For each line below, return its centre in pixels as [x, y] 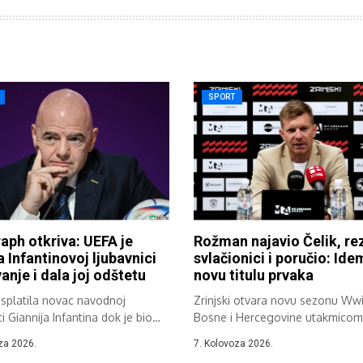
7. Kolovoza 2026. [233, 343]
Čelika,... [216, 334]
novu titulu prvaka [254, 275]
